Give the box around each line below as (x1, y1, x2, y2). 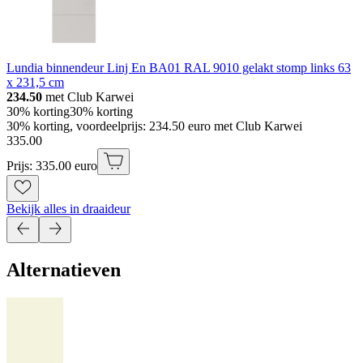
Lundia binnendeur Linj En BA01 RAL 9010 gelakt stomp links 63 (6, 60, 351, 75)
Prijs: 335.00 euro (6, 158, 97, 173)
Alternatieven (6, 258, 121, 280)
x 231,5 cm (6, 75, 64, 89)
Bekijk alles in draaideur (6, 201, 130, 216)
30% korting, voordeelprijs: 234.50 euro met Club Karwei (6, 118, 302, 133)
